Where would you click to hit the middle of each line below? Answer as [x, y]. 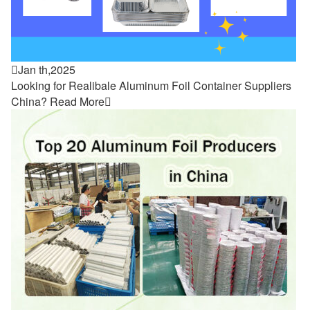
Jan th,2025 [47, 70]
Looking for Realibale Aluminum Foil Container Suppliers [151, 85]
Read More [77, 101]
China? [29, 101]
